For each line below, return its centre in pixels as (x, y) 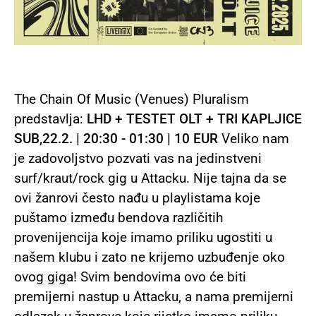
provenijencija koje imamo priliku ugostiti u (143, 238)
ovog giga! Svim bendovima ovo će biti (130, 277)
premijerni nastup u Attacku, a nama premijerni (154, 297)
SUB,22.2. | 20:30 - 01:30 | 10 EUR (116, 139)
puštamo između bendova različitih (119, 218)
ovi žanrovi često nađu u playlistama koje (137, 198)
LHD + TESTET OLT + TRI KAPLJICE (194, 119)
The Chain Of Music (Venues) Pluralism (132, 99)
